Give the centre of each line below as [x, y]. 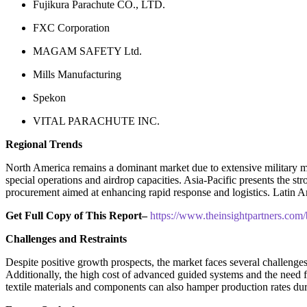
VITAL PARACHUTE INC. [96, 121]
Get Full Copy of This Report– [76, 216]
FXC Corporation [71, 28]
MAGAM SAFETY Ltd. [87, 51]
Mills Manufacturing [77, 75]
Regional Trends [44, 145]
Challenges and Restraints [66, 239]
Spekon [49, 98]
